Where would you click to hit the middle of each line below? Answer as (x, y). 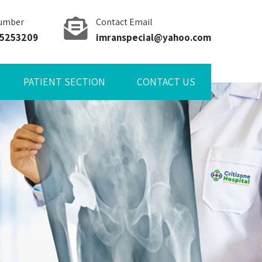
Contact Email (124, 22)
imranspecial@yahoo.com (154, 37)
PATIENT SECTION (64, 82)
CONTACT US (166, 82)
